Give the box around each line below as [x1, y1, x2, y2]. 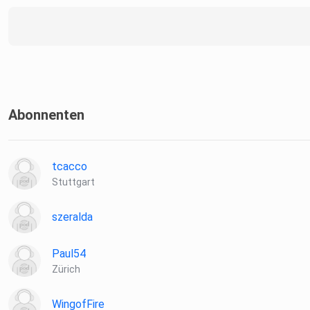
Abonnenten [8, 107, 84, 124]
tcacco [52, 160, 87, 174]
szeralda [52, 210, 93, 224]
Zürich [52, 264, 80, 275]
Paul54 [52, 247, 86, 261]
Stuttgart [52, 176, 95, 188]
